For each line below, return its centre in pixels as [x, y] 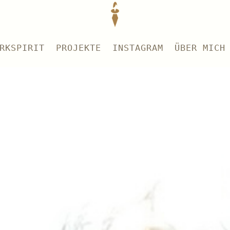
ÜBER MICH [200, 48]
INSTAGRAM [138, 48]
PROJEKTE [78, 48]
